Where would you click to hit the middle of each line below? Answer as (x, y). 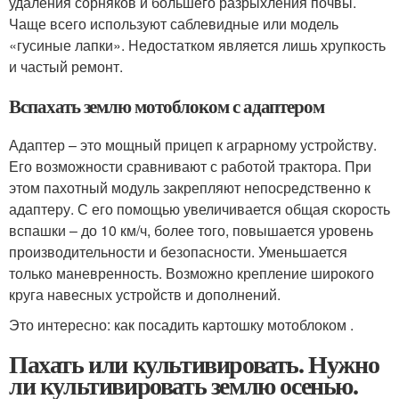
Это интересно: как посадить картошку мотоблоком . (181, 324)
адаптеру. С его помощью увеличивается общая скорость (199, 208)
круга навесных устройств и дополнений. (145, 294)
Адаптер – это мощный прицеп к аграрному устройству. (193, 144)
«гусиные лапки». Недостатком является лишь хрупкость (197, 45)
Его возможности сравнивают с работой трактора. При (190, 166)
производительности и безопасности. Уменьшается (178, 251)
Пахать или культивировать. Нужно (194, 363)
